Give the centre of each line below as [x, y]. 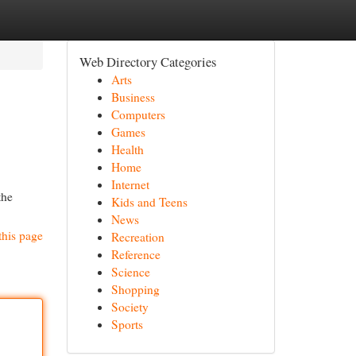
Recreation [137, 237]
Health [127, 149]
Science [130, 272]
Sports [127, 324]
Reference [135, 254]
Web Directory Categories [147, 62]
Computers [138, 114]
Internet [130, 184]
